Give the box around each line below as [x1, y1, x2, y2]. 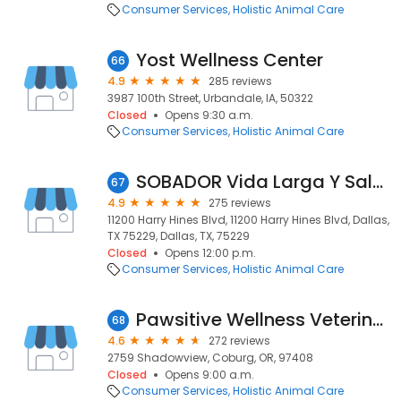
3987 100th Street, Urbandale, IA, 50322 [107, 90, 313, 106]
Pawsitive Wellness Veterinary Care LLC [372, 307, 383, 332]
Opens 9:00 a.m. [165, 367, 254, 382]
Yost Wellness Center [136, 47, 323, 73]
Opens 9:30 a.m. [165, 107, 253, 123]
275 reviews [209, 195, 271, 210]
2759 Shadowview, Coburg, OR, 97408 [107, 350, 313, 365]
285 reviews [209, 73, 272, 89]
